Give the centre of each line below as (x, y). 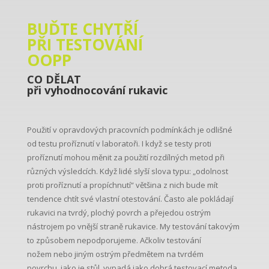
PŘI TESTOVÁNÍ (85, 45)
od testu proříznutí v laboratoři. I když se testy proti (119, 144)
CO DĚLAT (54, 80)
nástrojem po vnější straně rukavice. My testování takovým (133, 227)
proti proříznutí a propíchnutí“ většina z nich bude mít (122, 185)
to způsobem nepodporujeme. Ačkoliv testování (114, 240)
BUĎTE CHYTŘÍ (82, 29)
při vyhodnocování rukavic (97, 90)
